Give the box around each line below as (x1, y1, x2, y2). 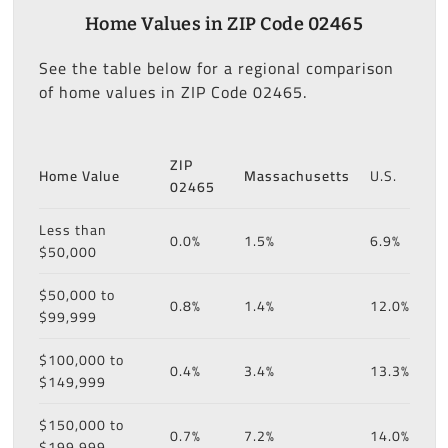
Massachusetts (243, 162, 350, 189)
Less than (38, 216, 107, 243)
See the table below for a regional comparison (38, 52, 394, 83)
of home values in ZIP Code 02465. (38, 76, 307, 107)
